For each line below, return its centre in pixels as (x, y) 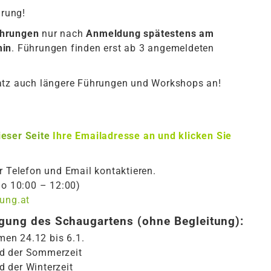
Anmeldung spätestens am (150, 34)
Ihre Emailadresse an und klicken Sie (141, 136)
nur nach (63, 34)
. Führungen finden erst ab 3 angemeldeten (113, 48)
